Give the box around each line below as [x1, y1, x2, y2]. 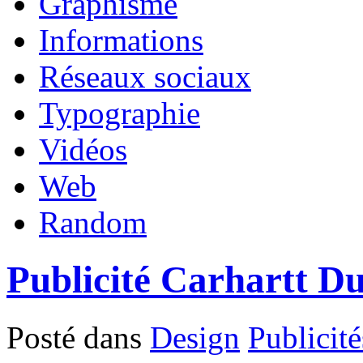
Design [150, 319, 240, 355]
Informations [39, 22, 203, 58]
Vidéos [39, 131, 127, 167]
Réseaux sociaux [39, 58, 251, 94]
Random [39, 204, 147, 240]
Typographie [39, 95, 200, 130]
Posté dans [6, 319, 150, 355]
